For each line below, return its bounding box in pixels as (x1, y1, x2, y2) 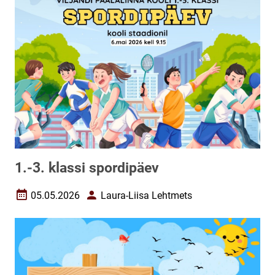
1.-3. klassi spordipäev (15, 160, 159, 176)
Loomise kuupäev (14, 194, 91, 206)
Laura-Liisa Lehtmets (101, 189, 192, 201)
